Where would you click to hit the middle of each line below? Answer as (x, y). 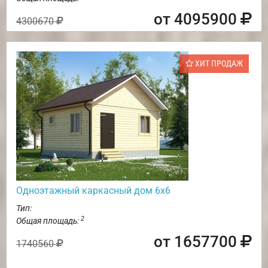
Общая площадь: (48, 221)
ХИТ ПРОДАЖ (218, 64)
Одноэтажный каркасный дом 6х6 (93, 191)
